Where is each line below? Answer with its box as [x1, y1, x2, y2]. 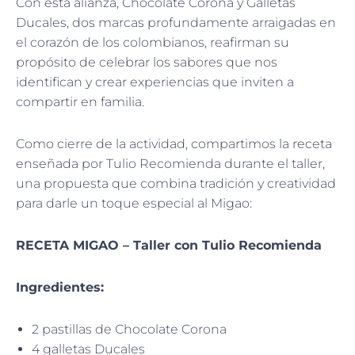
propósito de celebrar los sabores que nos [16, 54, 277, 70]
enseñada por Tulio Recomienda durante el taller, [16, 155, 325, 171]
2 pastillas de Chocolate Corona [32, 321, 227, 337]
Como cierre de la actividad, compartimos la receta [16, 136, 332, 151]
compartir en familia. [16, 94, 144, 109]
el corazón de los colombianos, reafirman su [16, 34, 289, 50]
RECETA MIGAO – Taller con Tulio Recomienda [16, 237, 322, 253]
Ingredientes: [16, 279, 104, 295]
